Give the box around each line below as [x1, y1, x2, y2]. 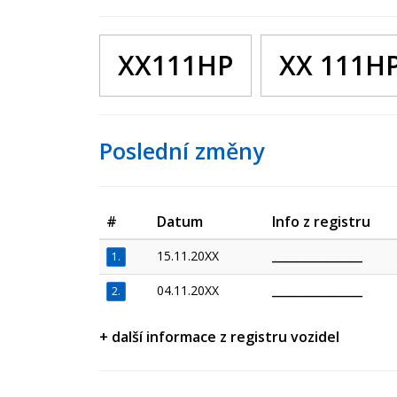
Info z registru [272, 212, 370, 231]
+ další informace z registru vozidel [99, 327, 339, 346]
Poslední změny [99, 136, 264, 166]
